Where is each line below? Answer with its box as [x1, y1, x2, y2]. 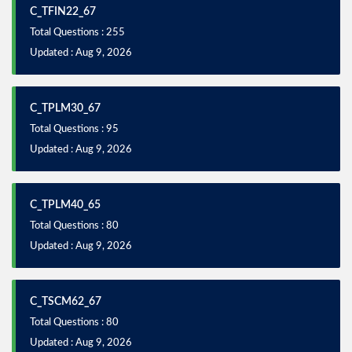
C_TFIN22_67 [30, 5, 96, 17]
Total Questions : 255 [30, 27, 125, 38]
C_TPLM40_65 [30, 199, 101, 211]
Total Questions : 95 [30, 123, 119, 134]
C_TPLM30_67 [30, 102, 101, 114]
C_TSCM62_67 [30, 295, 101, 307]
